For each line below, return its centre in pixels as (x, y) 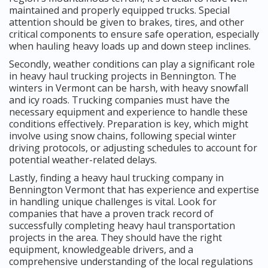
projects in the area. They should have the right (115, 237)
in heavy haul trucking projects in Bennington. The (123, 76)
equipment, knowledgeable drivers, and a (101, 249)
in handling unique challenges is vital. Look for (113, 201)
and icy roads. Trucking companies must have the (119, 100)
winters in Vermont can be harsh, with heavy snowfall (129, 88)
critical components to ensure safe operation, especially (134, 34)
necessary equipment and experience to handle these (128, 112)
